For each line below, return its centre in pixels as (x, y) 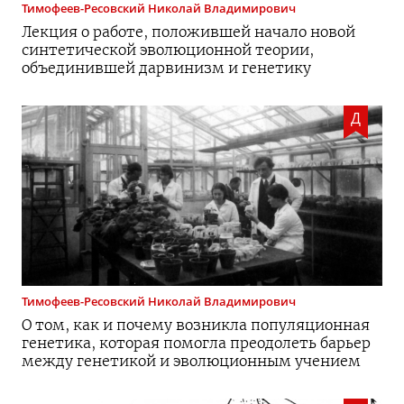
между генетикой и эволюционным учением (191, 360)
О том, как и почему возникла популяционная (196, 324)
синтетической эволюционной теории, (168, 49)
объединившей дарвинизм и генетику (166, 67)
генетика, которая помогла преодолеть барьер (196, 342)
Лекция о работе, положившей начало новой (188, 31)
